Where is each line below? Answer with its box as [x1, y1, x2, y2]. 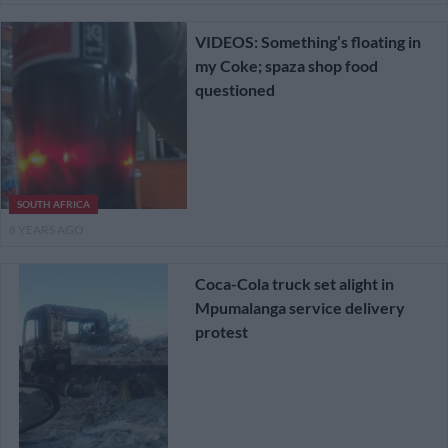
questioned [194, 80, 275, 100]
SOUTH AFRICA [17, 198, 90, 210]
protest [194, 321, 248, 341]
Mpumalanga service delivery [194, 297, 405, 317]
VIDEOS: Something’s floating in [194, 32, 421, 52]
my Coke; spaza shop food [194, 56, 378, 76]
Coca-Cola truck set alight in [194, 273, 394, 293]
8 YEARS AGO [9, 221, 84, 237]
